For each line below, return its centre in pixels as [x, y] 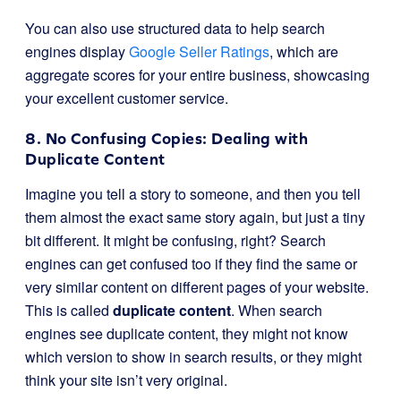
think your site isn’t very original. [126, 380]
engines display [77, 51]
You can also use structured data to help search [175, 28]
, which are [304, 51]
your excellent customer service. [127, 98]
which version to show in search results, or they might [193, 357]
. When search [277, 310]
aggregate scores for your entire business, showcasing [197, 75]
